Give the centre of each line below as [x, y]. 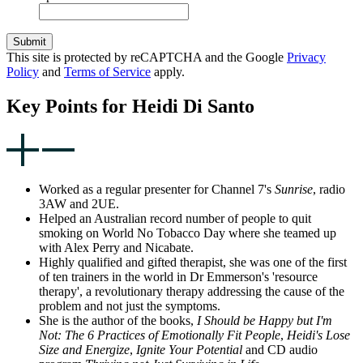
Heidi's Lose [318, 335]
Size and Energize [84, 349]
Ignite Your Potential [191, 349]
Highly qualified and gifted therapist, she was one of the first [193, 262]
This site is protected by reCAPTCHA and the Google [147, 57]
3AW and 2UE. [79, 203]
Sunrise [294, 189]
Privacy [306, 57]
